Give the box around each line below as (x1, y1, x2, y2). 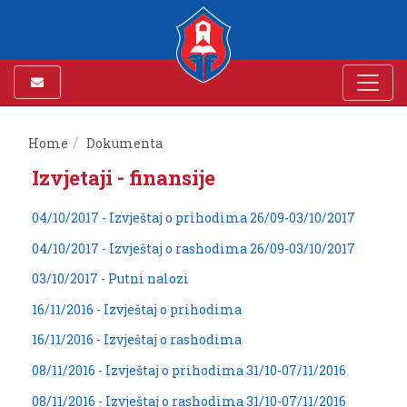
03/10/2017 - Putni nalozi (32, 270, 189, 288)
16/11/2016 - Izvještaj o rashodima (32, 331, 242, 349)
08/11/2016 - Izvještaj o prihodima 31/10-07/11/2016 (32, 361, 346, 379)
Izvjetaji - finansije (32, 164, 215, 191)
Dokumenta (86, 134, 165, 152)
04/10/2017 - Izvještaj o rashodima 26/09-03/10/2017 (32, 239, 355, 257)
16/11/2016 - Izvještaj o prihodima (32, 300, 242, 318)
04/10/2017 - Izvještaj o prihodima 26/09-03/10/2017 (32, 209, 355, 226)
